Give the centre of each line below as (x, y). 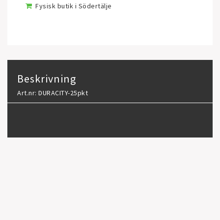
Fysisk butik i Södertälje (74, 6)
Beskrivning (47, 79)
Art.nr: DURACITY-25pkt (53, 93)
